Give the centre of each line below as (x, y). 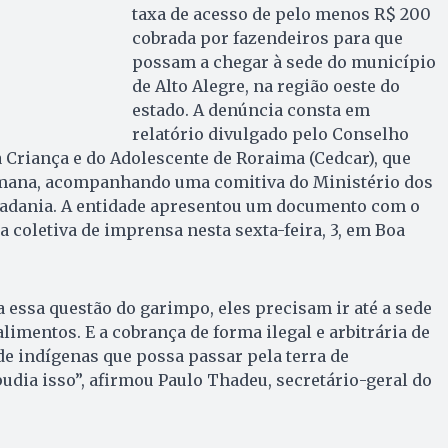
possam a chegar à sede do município (283, 62)
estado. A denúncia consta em (250, 110)
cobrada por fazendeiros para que (267, 38)
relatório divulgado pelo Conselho (270, 134)
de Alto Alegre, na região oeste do (265, 86)
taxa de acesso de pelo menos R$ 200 (281, 14)
